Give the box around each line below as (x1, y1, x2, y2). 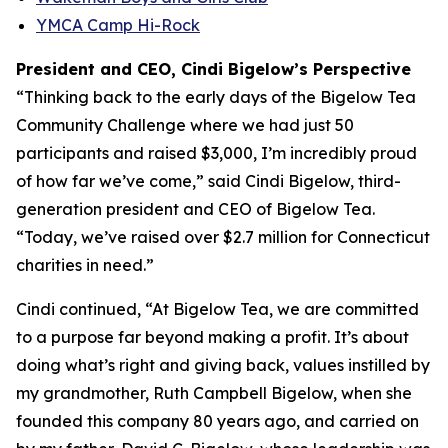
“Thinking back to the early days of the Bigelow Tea (16, 87, 416, 107)
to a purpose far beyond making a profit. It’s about (16, 327, 409, 347)
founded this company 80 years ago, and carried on (16, 411, 419, 431)
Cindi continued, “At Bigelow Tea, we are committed (16, 299, 419, 319)
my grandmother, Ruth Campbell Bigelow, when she (16, 383, 412, 403)
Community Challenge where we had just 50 (16, 115, 354, 135)
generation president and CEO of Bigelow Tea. (16, 199, 375, 219)
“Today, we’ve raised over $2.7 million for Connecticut (16, 227, 430, 247)
